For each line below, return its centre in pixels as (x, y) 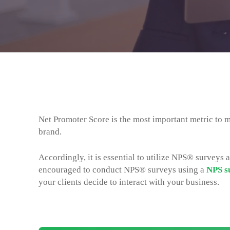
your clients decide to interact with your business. (129, 182)
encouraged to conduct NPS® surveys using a (122, 169)
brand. (51, 132)
